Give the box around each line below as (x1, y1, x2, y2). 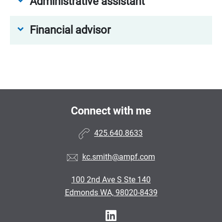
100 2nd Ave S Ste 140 (71, 175, 151, 184)
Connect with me (71, 105, 151, 117)
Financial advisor (30, 24, 111, 36)
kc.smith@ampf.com (82, 152, 155, 162)
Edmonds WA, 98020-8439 (64, 188, 158, 197)
